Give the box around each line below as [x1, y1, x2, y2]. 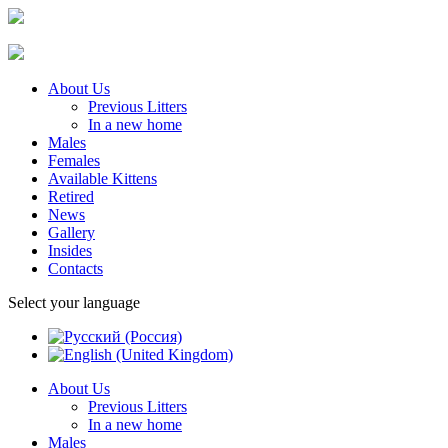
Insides [48, 242, 92, 259]
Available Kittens [48, 170, 157, 187]
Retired [48, 188, 94, 205]
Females [48, 152, 100, 169]
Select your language [8, 294, 140, 311]
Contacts [48, 260, 103, 277]
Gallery [48, 224, 95, 241]
